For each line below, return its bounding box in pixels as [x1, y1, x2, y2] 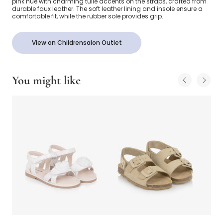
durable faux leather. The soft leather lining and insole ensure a [12, 4, 203, 13]
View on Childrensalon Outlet [31, 38, 122, 47]
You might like [12, 73, 81, 88]
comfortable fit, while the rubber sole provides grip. [12, 12, 163, 21]
